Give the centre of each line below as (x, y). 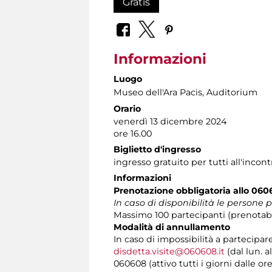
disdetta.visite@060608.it (169, 252)
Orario (127, 109)
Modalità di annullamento (172, 227)
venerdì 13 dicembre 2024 (170, 122)
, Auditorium (230, 93)
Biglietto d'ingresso (157, 150)
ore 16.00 (133, 134)
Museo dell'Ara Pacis (158, 93)
